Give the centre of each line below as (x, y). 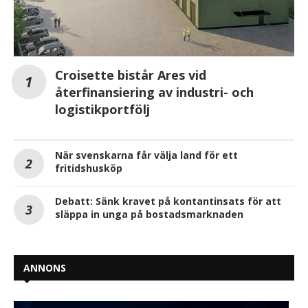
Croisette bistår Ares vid (131, 75)
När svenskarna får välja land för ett (146, 155)
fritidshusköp (89, 168)
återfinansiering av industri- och (154, 92)
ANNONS (45, 267)
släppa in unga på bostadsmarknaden (149, 214)
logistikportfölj (102, 109)
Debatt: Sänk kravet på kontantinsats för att (168, 201)
